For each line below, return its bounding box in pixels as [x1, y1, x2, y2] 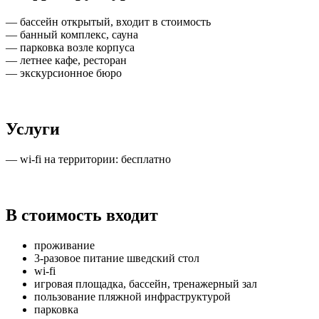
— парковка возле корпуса [6, 41, 135, 54]
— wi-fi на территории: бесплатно [6, 153, 171, 166]
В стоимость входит [6, 206, 158, 225]
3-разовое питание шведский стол [34, 251, 199, 264]
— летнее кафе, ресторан [6, 54, 127, 67]
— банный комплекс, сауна [6, 28, 138, 41]
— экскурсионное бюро [6, 67, 122, 80]
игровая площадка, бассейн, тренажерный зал [34, 277, 257, 290]
